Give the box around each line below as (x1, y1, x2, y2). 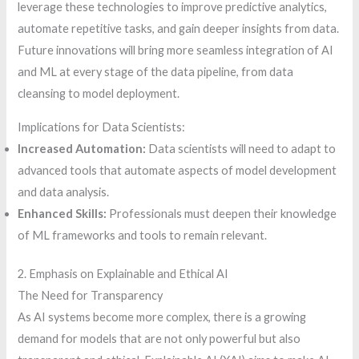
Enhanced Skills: (18, 206, 107, 220)
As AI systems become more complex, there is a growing (18, 310, 307, 325)
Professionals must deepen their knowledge (107, 206, 337, 220)
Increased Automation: (18, 141, 147, 155)
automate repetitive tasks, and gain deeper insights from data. (18, 22, 340, 36)
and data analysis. (18, 184, 110, 199)
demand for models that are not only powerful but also (18, 332, 301, 346)
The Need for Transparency (18, 288, 163, 303)
